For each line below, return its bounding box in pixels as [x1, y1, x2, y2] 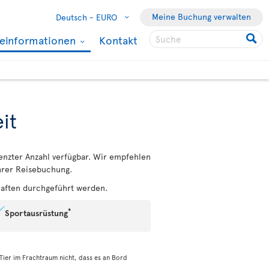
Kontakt [99, 32, 138, 47]
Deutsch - [56, 11, 94, 23]
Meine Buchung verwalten [152, 11, 251, 22]
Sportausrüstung [5, 207, 68, 219]
